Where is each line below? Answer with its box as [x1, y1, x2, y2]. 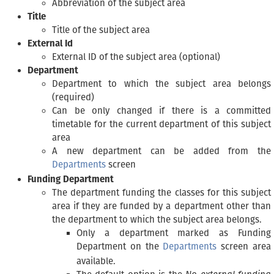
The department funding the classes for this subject [52, 187, 271, 199]
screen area [217, 241, 272, 253]
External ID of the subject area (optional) [52, 51, 220, 63]
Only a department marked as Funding [76, 228, 271, 239]
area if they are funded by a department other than [52, 201, 271, 212]
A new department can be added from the [52, 146, 271, 157]
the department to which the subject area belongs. [52, 214, 262, 226]
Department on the [76, 241, 163, 253]
